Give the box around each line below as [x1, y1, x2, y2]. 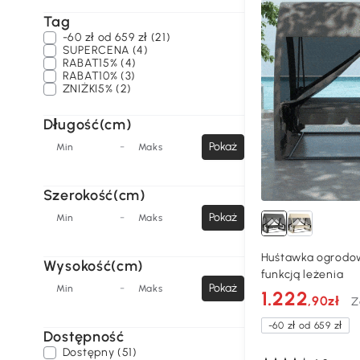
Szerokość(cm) [43, 186, 145, 204]
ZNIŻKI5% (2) [62, 82, 133, 96]
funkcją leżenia [260, 268, 344, 282]
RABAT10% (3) [62, 69, 137, 83]
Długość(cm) [43, 116, 132, 133]
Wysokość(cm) [43, 257, 144, 275]
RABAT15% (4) [62, 56, 137, 70]
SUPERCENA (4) [62, 43, 149, 57]
